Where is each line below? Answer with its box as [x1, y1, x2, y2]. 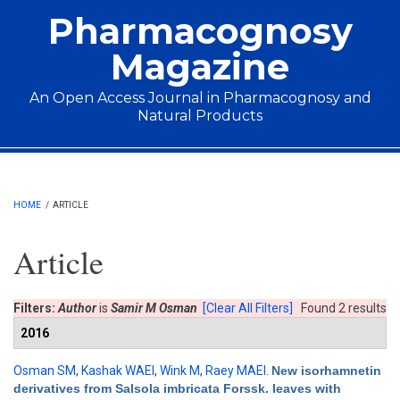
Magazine [111, 45, 289, 88]
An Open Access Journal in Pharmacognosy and [29, 89, 371, 106]
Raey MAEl [205, 363, 266, 378]
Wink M [160, 363, 200, 378]
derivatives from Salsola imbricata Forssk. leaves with [13, 381, 341, 396]
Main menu [13, 146, 128, 179]
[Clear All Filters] [203, 301, 293, 315]
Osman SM [13, 363, 76, 378]
